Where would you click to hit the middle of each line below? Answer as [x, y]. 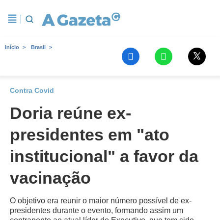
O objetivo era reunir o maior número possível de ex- [101, 201]
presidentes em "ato [90, 135]
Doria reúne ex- [70, 113]
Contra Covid [32, 90]
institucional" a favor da [104, 156]
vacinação [50, 178]
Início [12, 47]
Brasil [38, 47]
